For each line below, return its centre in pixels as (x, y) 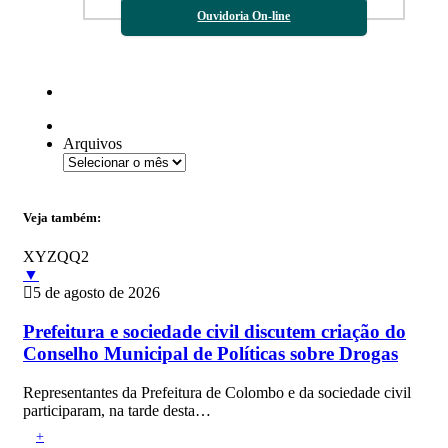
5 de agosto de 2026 (96, 293)
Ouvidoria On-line (244, 15)
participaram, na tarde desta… (117, 410)
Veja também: (62, 218)
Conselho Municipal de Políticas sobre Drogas (210, 354)
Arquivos (92, 143)
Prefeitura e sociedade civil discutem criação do (214, 332)
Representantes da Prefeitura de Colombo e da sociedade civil (217, 392)
